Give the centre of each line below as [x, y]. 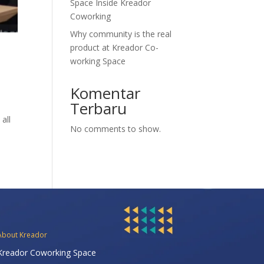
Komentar [105, 93]
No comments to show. [116, 129]
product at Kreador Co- [115, 47]
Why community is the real [121, 34]
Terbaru [99, 108]
